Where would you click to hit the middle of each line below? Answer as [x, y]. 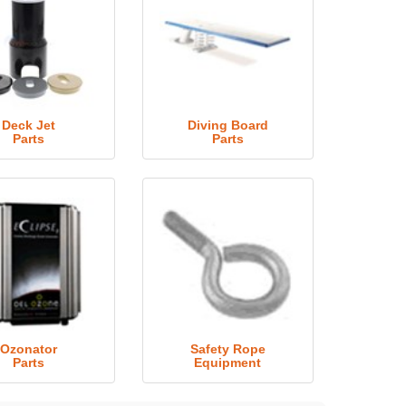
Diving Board [227, 125]
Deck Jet [29, 125]
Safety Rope [227, 349]
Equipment [228, 362]
